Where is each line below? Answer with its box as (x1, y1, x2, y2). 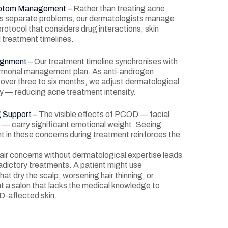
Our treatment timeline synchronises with (34, 57, 178, 66)
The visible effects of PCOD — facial (39, 110, 169, 119)
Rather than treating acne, (73, 4, 167, 13)
